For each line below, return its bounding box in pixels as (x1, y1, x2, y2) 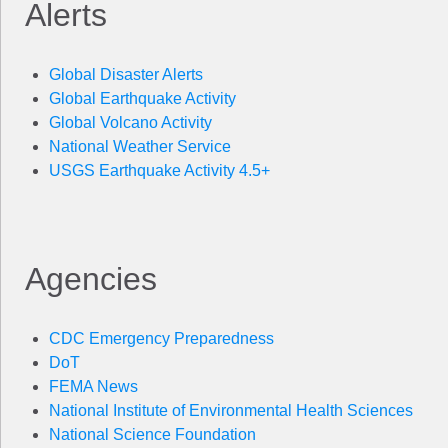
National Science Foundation (49, 425, 256, 443)
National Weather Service (49, 137, 231, 155)
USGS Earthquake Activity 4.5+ (49, 161, 270, 179)
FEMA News (49, 377, 138, 395)
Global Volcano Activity (49, 113, 212, 131)
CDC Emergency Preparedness (49, 329, 274, 347)
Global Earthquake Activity (49, 89, 236, 107)
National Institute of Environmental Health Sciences (49, 401, 413, 419)
